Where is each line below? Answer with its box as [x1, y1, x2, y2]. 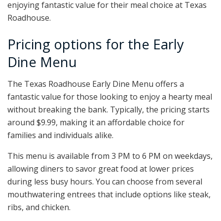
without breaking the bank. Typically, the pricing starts [7, 104, 210, 115]
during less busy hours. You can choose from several [7, 176, 202, 187]
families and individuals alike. [7, 130, 113, 141]
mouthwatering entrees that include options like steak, [7, 189, 211, 200]
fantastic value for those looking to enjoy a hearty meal [7, 91, 212, 103]
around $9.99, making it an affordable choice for [7, 117, 184, 128]
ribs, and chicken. [7, 202, 71, 213]
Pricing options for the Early [7, 35, 184, 53]
